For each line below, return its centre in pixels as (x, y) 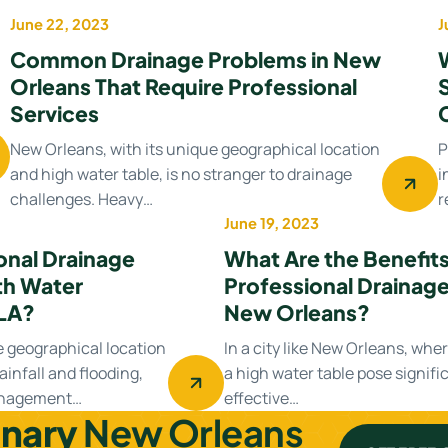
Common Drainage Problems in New (195, 59)
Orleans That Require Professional (183, 86)
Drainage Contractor (328, 246)
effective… (261, 397)
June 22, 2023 (59, 23)
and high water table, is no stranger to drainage (181, 173)
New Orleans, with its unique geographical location (195, 148)
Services (54, 113)
